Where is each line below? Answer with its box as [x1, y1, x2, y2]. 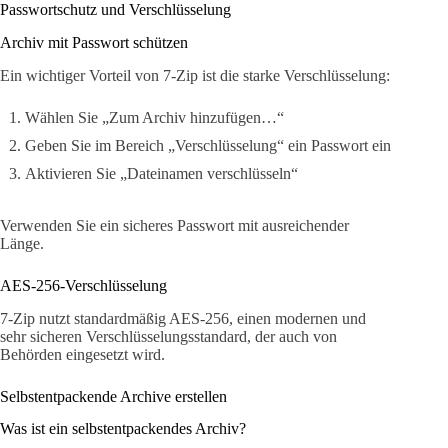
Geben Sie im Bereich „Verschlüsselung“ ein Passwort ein [25, 136, 391, 154]
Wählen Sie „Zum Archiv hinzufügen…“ [25, 108, 284, 126]
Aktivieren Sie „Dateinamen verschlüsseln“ [25, 164, 298, 182]
